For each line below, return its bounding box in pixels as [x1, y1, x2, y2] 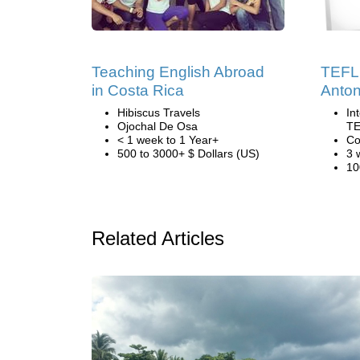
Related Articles [92, 227, 224, 249]
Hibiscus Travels [117, 106, 200, 119]
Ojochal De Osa [117, 120, 198, 133]
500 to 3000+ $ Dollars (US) [117, 147, 260, 160]
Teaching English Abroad [92, 63, 264, 80]
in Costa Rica [92, 82, 184, 99]
